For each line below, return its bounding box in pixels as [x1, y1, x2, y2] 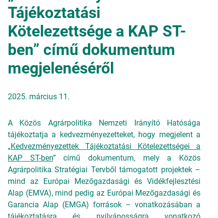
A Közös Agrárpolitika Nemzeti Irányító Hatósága [8, 118, 200, 127]
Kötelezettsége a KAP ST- [8, 22, 186, 40]
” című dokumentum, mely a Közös [53, 153, 201, 163]
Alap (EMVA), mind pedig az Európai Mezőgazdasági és [8, 188, 200, 198]
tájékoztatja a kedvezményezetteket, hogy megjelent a [8, 130, 200, 139]
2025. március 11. [8, 92, 70, 101]
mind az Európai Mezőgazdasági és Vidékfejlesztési [8, 177, 200, 186]
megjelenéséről [8, 59, 114, 77]
